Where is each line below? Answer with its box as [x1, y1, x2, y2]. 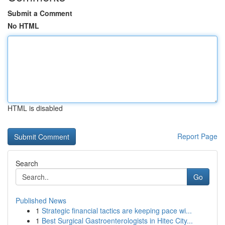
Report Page [177, 131, 217, 141]
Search [16, 158, 38, 168]
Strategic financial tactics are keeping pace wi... [42, 205, 192, 215]
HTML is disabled [8, 103, 63, 113]
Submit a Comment [8, 8, 72, 18]
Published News [16, 195, 66, 205]
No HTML [8, 21, 39, 31]
